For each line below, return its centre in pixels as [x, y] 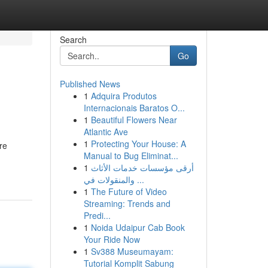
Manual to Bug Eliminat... [131, 156]
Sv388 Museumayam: [132, 251]
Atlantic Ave [106, 132]
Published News [90, 84]
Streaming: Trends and [127, 203]
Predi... [97, 215]
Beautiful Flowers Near [134, 120]
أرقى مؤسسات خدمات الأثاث [142, 167]
